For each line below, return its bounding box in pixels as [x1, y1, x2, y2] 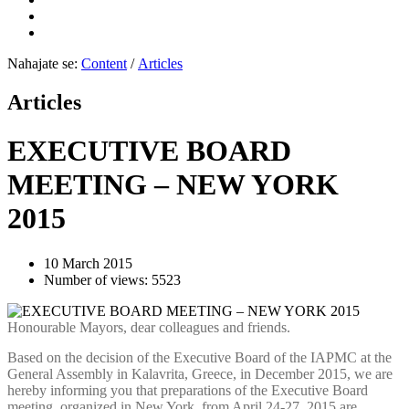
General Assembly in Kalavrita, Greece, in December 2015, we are [7, 365, 393, 382]
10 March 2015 [44, 255, 132, 271]
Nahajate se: [7, 56, 78, 71]
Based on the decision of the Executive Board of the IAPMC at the [7, 349, 392, 365]
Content [81, 56, 127, 71]
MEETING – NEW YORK [7, 168, 339, 202]
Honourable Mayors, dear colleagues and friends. [7, 319, 290, 335]
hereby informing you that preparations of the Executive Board [7, 382, 368, 398]
